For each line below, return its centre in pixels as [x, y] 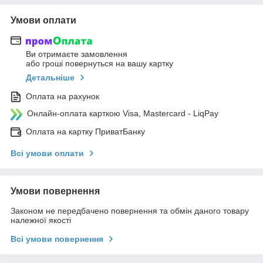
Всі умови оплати [47, 154]
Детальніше [50, 78]
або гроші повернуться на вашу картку [100, 64]
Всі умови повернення [57, 239]
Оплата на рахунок [63, 97]
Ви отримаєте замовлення [77, 54]
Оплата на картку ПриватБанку [85, 132]
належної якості [41, 220]
